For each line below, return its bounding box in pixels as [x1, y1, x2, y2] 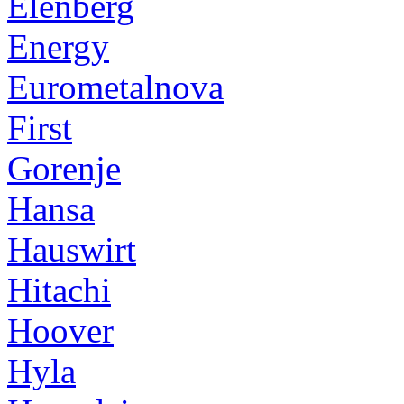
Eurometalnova [7, 67, 224, 106]
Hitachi [7, 270, 111, 309]
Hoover [7, 310, 114, 350]
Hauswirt [7, 229, 136, 269]
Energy [7, 26, 109, 66]
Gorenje [7, 148, 121, 188]
